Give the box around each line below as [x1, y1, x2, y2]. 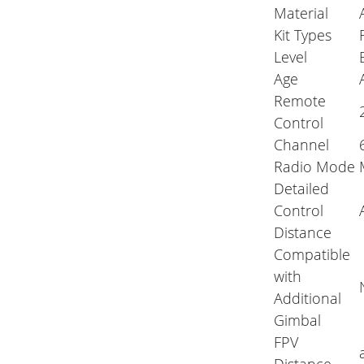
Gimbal [274, 310, 322, 331]
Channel [274, 135, 330, 155]
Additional [274, 288, 342, 309]
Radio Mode [274, 157, 356, 177]
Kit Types [274, 25, 332, 45]
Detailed [274, 179, 330, 199]
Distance [274, 223, 332, 243]
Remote [274, 91, 327, 111]
